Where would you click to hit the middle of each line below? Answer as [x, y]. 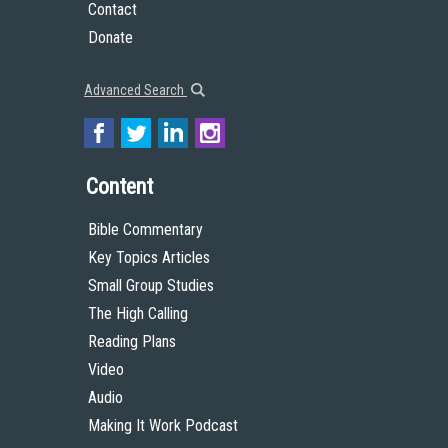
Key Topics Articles [149, 257]
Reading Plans [132, 341]
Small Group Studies [151, 285]
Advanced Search [135, 90]
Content [119, 186]
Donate [110, 37]
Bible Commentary [145, 229]
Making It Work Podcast [163, 425]
